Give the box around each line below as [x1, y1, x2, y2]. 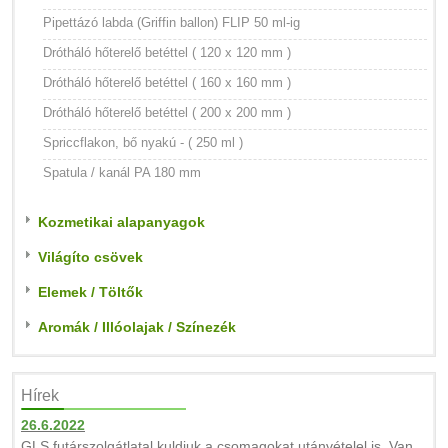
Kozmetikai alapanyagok [38, 214, 205, 230]
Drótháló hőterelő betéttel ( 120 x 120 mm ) [43, 45, 291, 60]
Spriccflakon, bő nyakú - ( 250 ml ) [43, 135, 243, 150]
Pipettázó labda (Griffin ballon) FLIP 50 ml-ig [43, 15, 300, 30]
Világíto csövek [38, 249, 143, 265]
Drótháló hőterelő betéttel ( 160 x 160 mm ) [43, 75, 291, 90]
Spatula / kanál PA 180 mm [43, 165, 201, 180]
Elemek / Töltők [38, 284, 143, 300]
